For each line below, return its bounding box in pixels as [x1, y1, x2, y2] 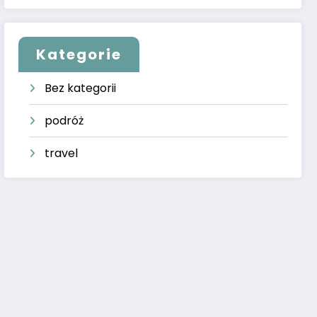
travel [45, 145, 79, 162]
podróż [45, 113, 84, 129]
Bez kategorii [45, 80, 117, 97]
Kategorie [36, 45, 122, 65]
